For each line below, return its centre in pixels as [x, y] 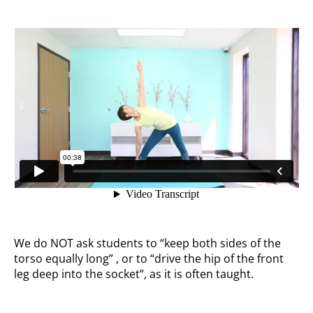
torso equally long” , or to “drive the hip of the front [149, 259]
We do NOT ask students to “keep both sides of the [148, 243]
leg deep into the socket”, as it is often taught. [134, 274]
